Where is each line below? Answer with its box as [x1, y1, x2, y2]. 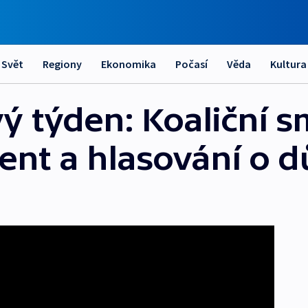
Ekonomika [101, 57, 156, 71]
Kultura [270, 57, 307, 71]
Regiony [43, 57, 82, 71]
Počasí [175, 57, 208, 71]
